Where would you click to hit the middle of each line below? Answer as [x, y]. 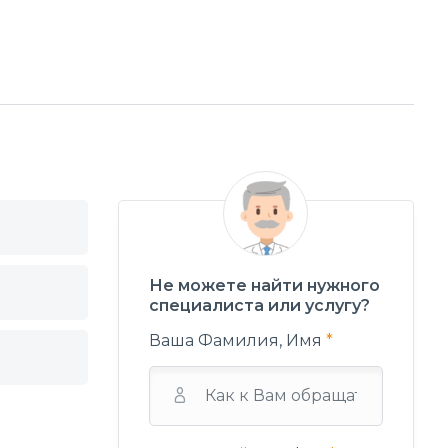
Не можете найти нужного [264, 285]
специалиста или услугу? [259, 305]
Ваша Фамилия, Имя [237, 340]
